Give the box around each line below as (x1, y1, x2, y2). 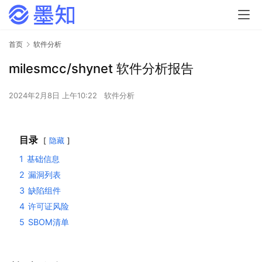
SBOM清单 (28, 217, 69, 227)
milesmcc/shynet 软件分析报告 (9, 61, 194, 77)
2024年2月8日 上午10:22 (9, 91, 99, 101)
